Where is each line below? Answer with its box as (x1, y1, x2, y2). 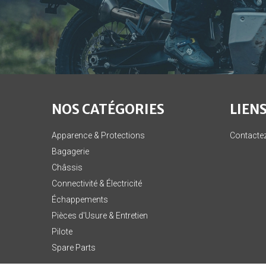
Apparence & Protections (52, 131, 145, 140)
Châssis (52, 163, 83, 172)
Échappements (52, 195, 108, 204)
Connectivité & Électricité (52, 179, 142, 188)
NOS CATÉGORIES (52, 101, 164, 118)
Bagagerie (52, 147, 89, 156)
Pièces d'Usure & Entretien (52, 211, 148, 220)
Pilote (52, 227, 72, 236)
